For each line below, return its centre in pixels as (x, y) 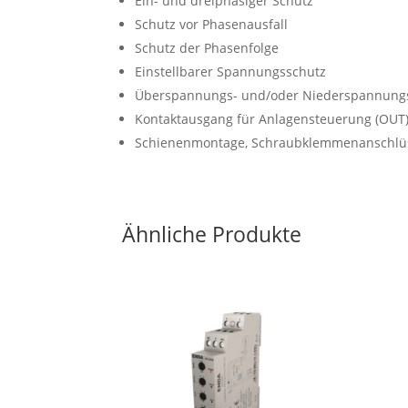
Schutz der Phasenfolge (207, 47)
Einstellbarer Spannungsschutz (231, 71)
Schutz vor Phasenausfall (212, 24)
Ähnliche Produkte (212, 235)
